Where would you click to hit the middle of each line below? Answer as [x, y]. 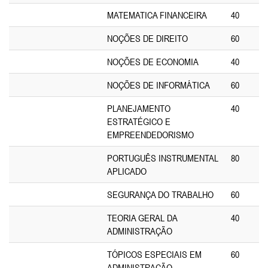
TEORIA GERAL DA [142, 218]
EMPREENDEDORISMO [150, 135]
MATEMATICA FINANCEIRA [157, 15]
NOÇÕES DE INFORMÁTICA [159, 85]
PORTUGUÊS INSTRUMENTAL [163, 158]
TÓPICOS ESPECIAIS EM [154, 254]
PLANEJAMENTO [139, 108]
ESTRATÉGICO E [139, 121]
